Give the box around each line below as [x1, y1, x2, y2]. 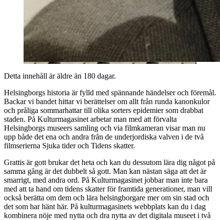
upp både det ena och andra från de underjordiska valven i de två [4, 132, 204, 141]
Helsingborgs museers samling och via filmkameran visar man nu [4, 123, 205, 132]
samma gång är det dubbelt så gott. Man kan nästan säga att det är [4, 166, 206, 175]
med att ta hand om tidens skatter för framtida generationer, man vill [4, 184, 212, 193]
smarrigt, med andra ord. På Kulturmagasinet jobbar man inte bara [4, 175, 208, 184]
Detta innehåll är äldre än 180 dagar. [4, 71, 116, 80]
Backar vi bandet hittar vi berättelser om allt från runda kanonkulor [4, 97, 210, 106]
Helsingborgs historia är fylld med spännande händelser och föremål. [4, 88, 216, 97]
